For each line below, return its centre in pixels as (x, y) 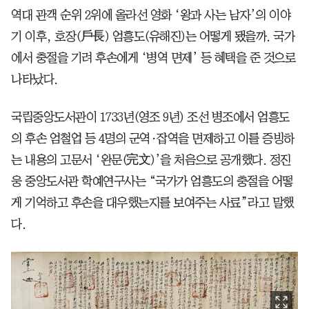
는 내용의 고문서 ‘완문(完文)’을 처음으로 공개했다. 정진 (151, 160)
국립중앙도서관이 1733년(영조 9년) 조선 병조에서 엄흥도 (150, 118)
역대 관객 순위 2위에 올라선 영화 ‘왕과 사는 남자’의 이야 (151, 16)
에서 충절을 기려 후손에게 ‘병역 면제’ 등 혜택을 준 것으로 (153, 58)
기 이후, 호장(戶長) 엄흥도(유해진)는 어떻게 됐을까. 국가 (153, 37)
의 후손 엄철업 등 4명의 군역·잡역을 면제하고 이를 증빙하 (153, 139)
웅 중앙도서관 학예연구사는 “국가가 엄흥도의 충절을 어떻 (152, 182)
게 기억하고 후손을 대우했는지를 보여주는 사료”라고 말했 (152, 203)
